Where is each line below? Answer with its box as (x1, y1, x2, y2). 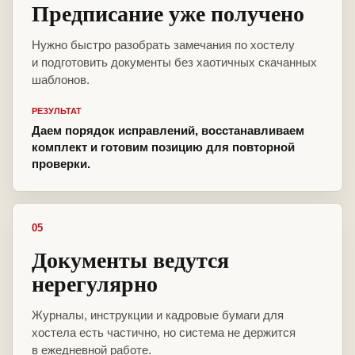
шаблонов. (32, 73, 90, 87)
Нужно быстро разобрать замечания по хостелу (32, 38, 295, 52)
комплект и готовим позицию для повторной (32, 140, 295, 155)
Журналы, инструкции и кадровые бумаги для (32, 308, 284, 323)
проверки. (32, 157, 90, 171)
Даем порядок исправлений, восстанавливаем (32, 124, 304, 138)
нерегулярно (32, 267, 158, 300)
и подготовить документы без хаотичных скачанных (32, 55, 317, 70)
